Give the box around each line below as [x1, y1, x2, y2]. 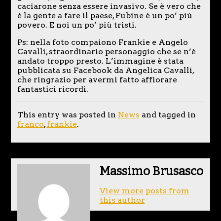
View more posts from [99, 186, 189, 196]
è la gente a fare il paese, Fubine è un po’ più [17, 10, 192, 20]
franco [17, 119, 44, 129]
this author [99, 195, 145, 205]
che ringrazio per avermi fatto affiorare [17, 74, 177, 84]
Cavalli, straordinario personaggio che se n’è [17, 46, 196, 56]
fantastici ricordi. [17, 84, 88, 94]
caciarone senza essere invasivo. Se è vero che [17, 1, 201, 11]
